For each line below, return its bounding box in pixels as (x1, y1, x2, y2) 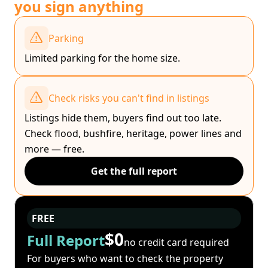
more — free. (25, 142, 84, 156)
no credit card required (124, 235, 229, 249)
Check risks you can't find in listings (48, 92, 209, 105)
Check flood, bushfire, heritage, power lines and (25, 127, 242, 141)
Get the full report (91, 165, 177, 178)
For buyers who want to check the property (27, 252, 223, 266)
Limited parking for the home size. (25, 51, 180, 65)
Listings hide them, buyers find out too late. (25, 111, 221, 125)
